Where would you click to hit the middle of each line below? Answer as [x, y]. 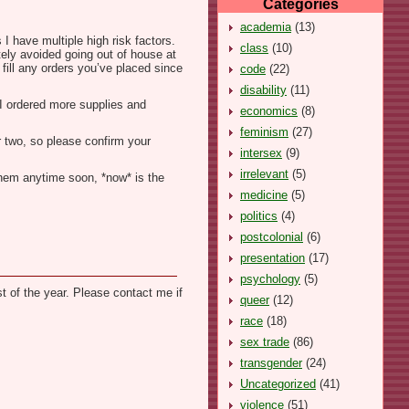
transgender [271, 362]
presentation [273, 257]
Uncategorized [278, 383]
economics [269, 110]
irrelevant [264, 173]
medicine [264, 194]
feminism [264, 131]
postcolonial [272, 236]
